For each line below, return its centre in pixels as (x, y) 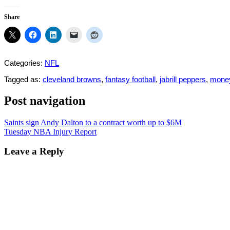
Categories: (24, 63)
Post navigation (45, 100)
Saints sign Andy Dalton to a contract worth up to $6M (93, 122)
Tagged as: (23, 79)
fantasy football (130, 79)
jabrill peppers (183, 79)
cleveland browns (72, 79)
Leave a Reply (34, 151)
